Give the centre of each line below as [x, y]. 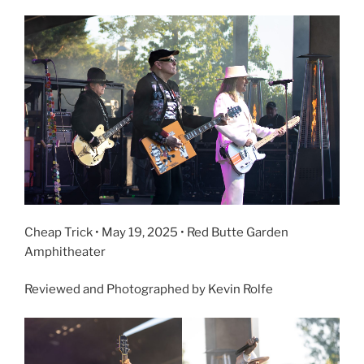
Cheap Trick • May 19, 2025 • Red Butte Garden [156, 232]
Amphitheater [65, 251]
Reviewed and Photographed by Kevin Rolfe [149, 290]
